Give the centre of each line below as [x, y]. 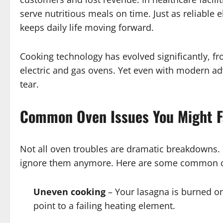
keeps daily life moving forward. [87, 28]
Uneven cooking [69, 192]
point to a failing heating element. [104, 206]
